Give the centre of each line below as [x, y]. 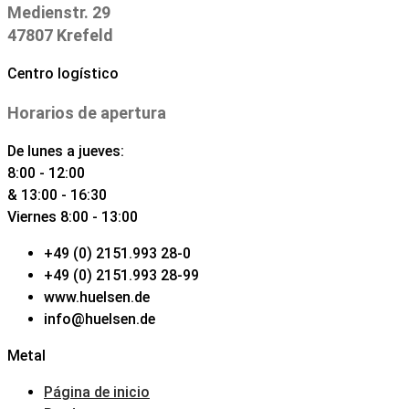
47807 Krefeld [60, 35]
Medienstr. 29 [59, 12]
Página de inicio [97, 392]
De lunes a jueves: [66, 151]
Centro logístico [63, 73]
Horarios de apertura [87, 113]
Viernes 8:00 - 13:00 [73, 217]
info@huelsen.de [100, 319]
